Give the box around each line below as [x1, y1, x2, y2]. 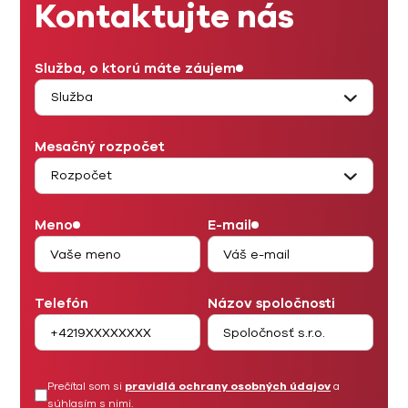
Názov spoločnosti [208, 294, 335, 312]
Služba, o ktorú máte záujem [35, 59, 237, 77]
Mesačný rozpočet [35, 138, 166, 156]
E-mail [208, 216, 251, 234]
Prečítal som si [47, 379, 126, 393]
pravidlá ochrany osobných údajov [125, 379, 331, 393]
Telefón [35, 294, 89, 312]
